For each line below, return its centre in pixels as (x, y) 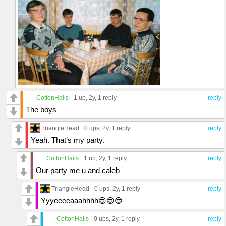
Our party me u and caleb (78, 170)
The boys (41, 109)
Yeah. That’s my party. (68, 140)
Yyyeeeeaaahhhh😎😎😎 (82, 200)
